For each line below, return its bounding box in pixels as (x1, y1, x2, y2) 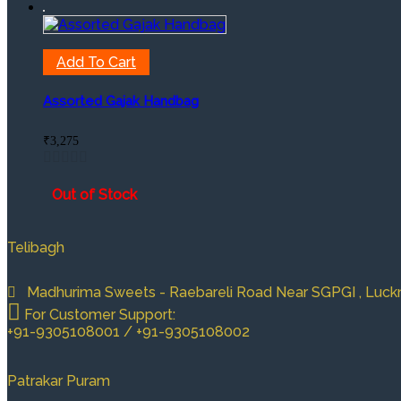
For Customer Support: (21, 306, 175, 324)
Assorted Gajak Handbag (43, 93, 199, 110)
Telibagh (7, 239, 64, 257)
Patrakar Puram (7, 372, 110, 390)
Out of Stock (52, 186, 137, 204)
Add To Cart (56, 54, 136, 72)
